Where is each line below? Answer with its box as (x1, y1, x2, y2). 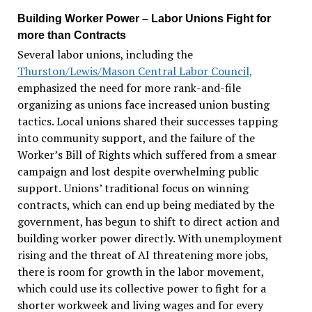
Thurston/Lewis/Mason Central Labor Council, (17, 63, 253, 79)
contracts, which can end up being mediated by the (17, 197, 274, 213)
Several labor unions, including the (17, 47, 193, 63)
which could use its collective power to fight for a (17, 281, 266, 297)
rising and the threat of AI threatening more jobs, (17, 247, 268, 263)
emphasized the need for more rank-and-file (17, 80, 241, 96)
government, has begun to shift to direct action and (17, 214, 279, 230)
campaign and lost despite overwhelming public (17, 164, 259, 180)
